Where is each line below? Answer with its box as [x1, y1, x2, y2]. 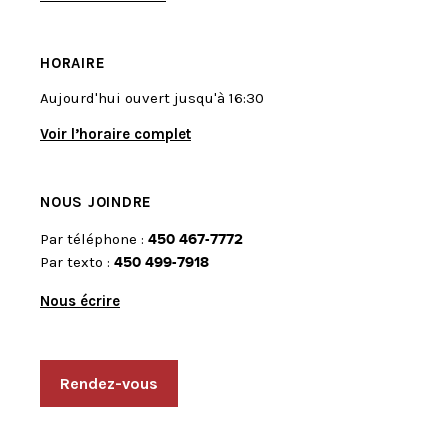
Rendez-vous [60, 374, 158, 394]
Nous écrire [40, 292, 120, 311]
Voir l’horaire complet [40, 125, 191, 144]
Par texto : [40, 253, 114, 272]
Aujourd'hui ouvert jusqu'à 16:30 [40, 89, 264, 108]
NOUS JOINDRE [40, 193, 152, 212]
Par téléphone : [40, 230, 148, 249]
